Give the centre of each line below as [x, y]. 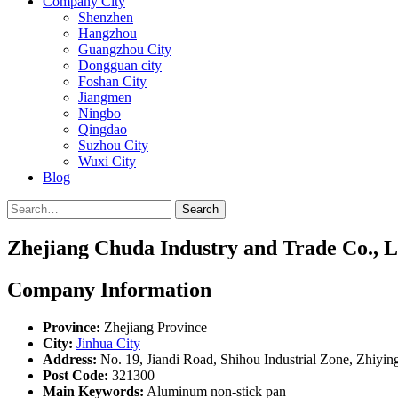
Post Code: [76, 375]
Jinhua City [108, 343]
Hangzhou [107, 33]
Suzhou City [113, 145]
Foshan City [112, 81]
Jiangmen [105, 97]
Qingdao [103, 129]
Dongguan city [120, 65]
